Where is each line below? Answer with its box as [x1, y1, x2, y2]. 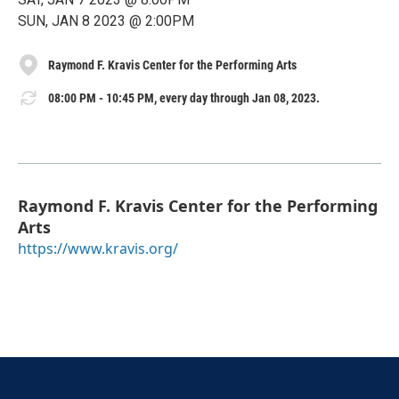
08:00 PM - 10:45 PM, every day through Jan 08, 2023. [48, 90, 320, 105]
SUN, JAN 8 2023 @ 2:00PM [18, 12, 194, 29]
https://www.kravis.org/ [18, 239, 178, 259]
